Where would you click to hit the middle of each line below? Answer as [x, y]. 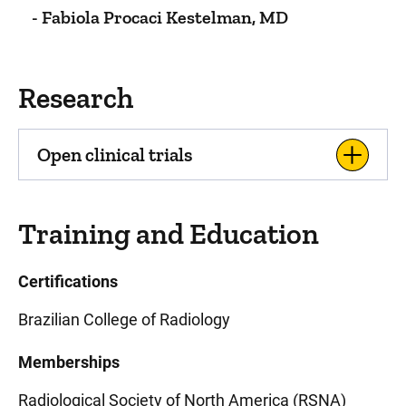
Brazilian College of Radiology [124, 319]
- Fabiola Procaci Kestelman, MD [160, 17]
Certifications [68, 281]
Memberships [69, 362]
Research [76, 98]
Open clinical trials [115, 155]
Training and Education [169, 234]
